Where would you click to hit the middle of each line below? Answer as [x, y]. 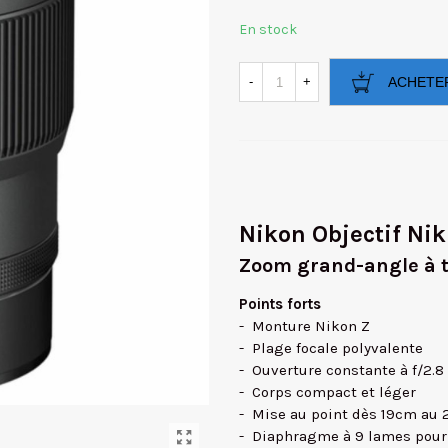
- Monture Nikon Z [304, 326]
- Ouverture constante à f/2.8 [341, 370]
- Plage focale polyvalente [331, 348]
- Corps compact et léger [327, 392]
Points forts [280, 304]
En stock [268, 29]
